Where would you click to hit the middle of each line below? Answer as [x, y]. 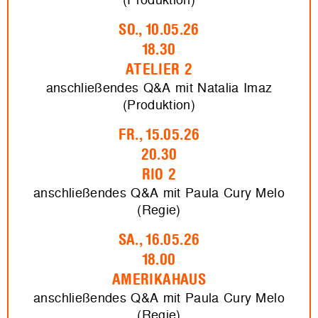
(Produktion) [159, 105]
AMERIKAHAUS [159, 280]
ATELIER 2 [159, 70]
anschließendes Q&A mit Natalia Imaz [159, 88]
